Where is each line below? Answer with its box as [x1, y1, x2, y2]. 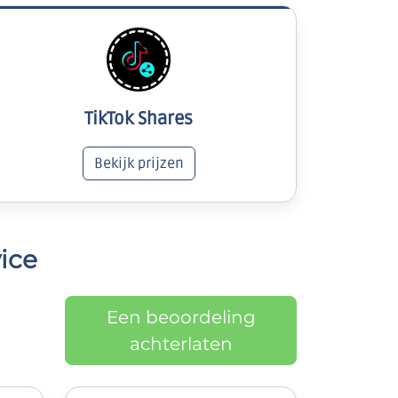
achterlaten [129, 333, 233, 355]
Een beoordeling [106, 306, 256, 329]
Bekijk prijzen [93, 155, 184, 173]
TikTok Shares [84, 108, 193, 131]
